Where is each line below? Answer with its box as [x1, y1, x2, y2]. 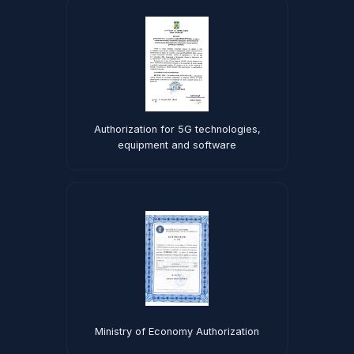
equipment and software [118, 139, 236, 151]
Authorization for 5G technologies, [93, 123, 261, 135]
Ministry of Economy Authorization [95, 326, 259, 337]
